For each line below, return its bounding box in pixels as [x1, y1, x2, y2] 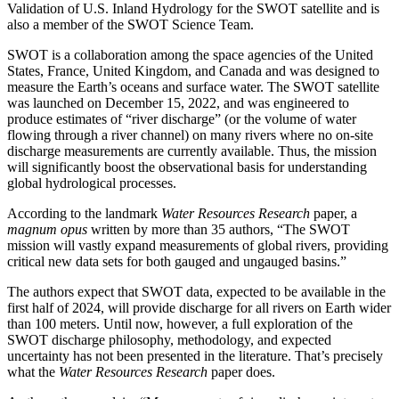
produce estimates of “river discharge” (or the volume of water [7, 111, 356, 127]
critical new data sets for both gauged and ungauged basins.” [7, 254, 346, 270]
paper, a [313, 206, 357, 222]
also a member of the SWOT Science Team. [7, 17, 254, 33]
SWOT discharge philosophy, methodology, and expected [7, 332, 331, 348]
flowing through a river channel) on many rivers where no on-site [7, 127, 373, 143]
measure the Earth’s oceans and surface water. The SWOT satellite [7, 79, 379, 95]
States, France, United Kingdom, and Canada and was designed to [7, 63, 379, 79]
